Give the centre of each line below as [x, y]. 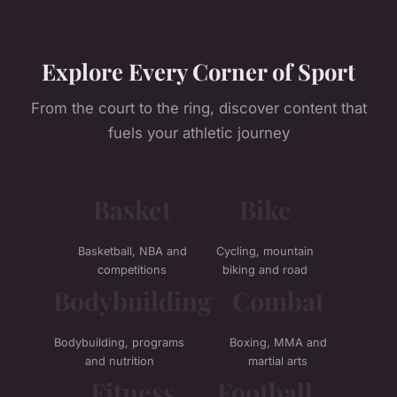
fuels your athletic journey [198, 132]
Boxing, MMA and [278, 343]
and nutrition [119, 362]
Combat [278, 301]
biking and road [265, 270]
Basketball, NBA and [132, 252]
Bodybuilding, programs [119, 343]
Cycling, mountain [265, 252]
